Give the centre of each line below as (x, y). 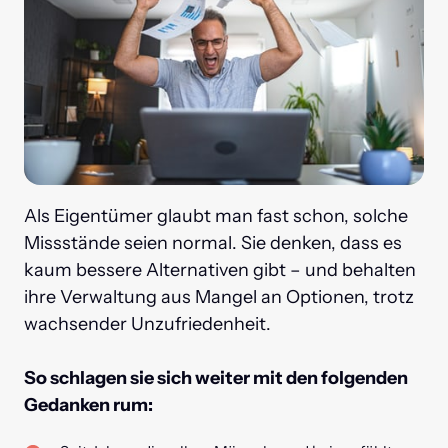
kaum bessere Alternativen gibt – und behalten (220, 270)
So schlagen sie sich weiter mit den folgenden (216, 378)
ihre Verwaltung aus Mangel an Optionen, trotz (219, 297)
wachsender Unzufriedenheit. (147, 324)
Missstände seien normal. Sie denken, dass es (213, 243)
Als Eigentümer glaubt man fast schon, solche (216, 216)
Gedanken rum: (88, 405)
